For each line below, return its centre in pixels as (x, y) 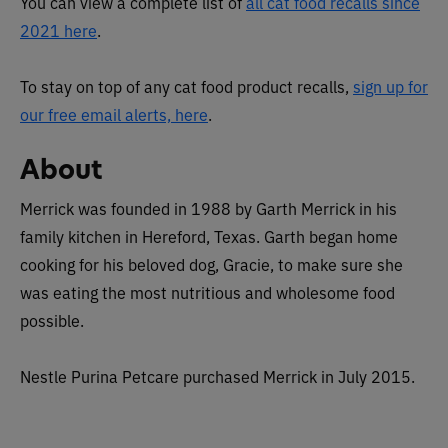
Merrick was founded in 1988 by (138, 208)
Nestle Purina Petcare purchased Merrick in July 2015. (217, 376)
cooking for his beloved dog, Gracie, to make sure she (211, 264)
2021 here (58, 30)
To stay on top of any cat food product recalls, (186, 86)
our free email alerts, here (114, 114)
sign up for (390, 86)
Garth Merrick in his (326, 208)
